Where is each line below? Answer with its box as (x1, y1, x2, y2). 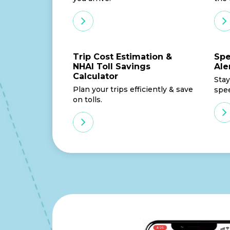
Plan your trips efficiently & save (73, 84, 193, 94)
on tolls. (73, 94, 102, 104)
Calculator (73, 71, 118, 81)
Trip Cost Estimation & (73, 51, 172, 62)
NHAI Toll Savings (73, 61, 150, 71)
